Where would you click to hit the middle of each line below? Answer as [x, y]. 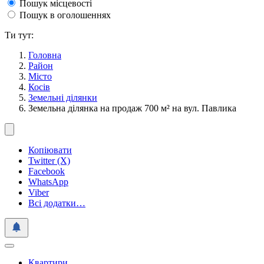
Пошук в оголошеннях [65, 15]
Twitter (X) [49, 161]
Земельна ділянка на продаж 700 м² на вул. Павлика [132, 108]
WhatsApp [48, 182]
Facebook [47, 171]
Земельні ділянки [63, 98]
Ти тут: [19, 35]
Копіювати [50, 150]
